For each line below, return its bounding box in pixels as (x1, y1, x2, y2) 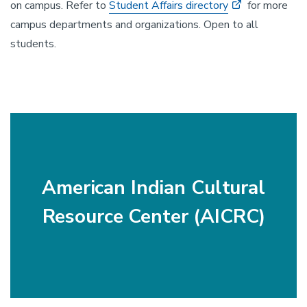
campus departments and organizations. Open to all (10, 17, 258, 33)
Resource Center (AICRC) (42, 204, 265, 230)
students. (10, 36, 56, 52)
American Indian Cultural (42, 175, 265, 201)
